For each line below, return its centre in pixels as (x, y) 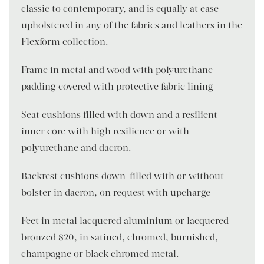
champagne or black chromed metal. (100, 253)
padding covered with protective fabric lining (117, 86)
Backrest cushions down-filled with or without (123, 176)
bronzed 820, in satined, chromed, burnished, (120, 237)
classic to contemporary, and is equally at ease (120, 8)
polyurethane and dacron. (76, 147)
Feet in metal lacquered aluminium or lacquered (125, 220)
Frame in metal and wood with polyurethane (117, 70)
